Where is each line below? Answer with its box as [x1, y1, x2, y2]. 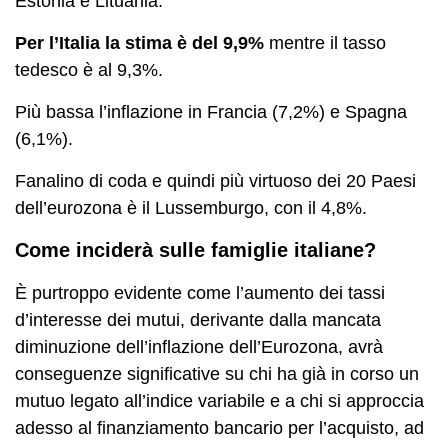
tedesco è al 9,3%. [15, 59, 163, 80]
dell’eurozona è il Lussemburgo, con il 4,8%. [15, 197, 367, 218]
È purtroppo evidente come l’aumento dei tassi [15, 282, 385, 303]
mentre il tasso [264, 32, 386, 53]
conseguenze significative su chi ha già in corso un [15, 363, 419, 384]
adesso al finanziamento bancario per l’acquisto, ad [15, 417, 424, 438]
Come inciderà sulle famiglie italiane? [15, 238, 376, 261]
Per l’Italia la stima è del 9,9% [15, 32, 264, 53]
